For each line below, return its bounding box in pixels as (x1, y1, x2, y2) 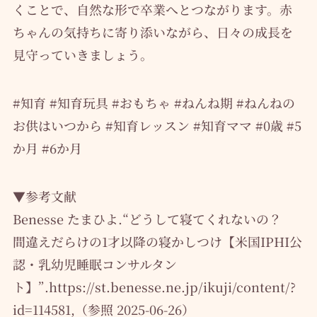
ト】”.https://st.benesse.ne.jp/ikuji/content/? (12, 277, 296, 296)
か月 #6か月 (12, 138, 82, 157)
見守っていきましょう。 (12, 45, 153, 64)
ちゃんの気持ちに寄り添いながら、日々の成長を (12, 22, 293, 41)
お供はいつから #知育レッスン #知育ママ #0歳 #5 (12, 115, 301, 134)
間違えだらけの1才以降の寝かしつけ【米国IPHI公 (12, 231, 302, 250)
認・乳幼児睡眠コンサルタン (12, 254, 177, 273)
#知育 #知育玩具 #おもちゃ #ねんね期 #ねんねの (12, 93, 295, 112)
